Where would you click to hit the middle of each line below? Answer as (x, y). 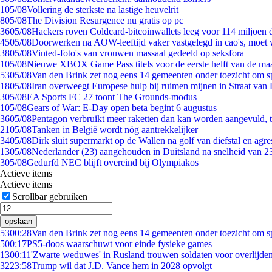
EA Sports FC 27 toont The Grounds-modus (112, 97)
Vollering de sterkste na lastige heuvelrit (103, 9)
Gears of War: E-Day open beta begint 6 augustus (122, 108)
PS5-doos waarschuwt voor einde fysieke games (119, 244)
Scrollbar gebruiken (50, 196)
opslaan (19, 221)
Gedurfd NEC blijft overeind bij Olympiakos (113, 162)
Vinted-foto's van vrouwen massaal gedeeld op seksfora (138, 53)
